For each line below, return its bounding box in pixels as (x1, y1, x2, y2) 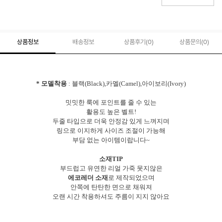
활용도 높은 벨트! (86, 108, 136, 115)
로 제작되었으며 (108, 173, 155, 181)
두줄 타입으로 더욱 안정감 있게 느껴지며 (53, 117, 169, 125)
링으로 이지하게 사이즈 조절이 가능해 (56, 126, 166, 134)
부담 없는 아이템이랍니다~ (72, 136, 150, 144)
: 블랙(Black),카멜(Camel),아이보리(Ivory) (67, 79, 186, 87)
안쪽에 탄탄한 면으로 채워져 (70, 183, 152, 191)
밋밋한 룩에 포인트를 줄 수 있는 (65, 98, 157, 106)
